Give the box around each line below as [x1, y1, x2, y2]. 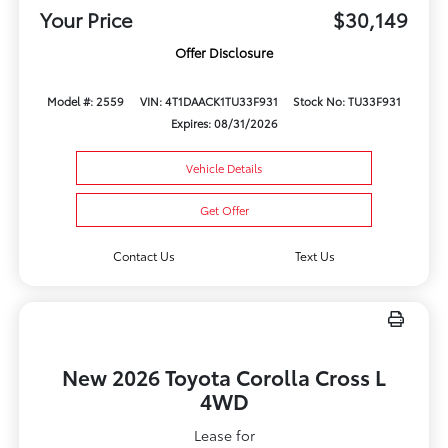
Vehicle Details [186, 160, 262, 177]
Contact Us [112, 247, 175, 265]
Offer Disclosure [175, 43, 273, 62]
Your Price [39, 5, 133, 34]
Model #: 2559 [47, 93, 125, 110]
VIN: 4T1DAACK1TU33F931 [139, 93, 278, 110]
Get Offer [199, 202, 249, 219]
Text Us [295, 247, 336, 265]
